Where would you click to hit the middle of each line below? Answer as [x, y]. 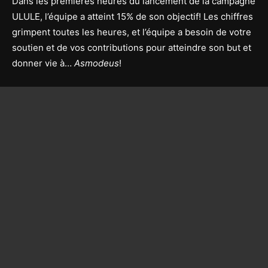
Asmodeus [97, 63]
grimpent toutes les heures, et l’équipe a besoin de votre [132, 32]
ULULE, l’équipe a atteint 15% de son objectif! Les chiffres [133, 16]
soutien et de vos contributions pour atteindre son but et [132, 48]
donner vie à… [43, 63]
